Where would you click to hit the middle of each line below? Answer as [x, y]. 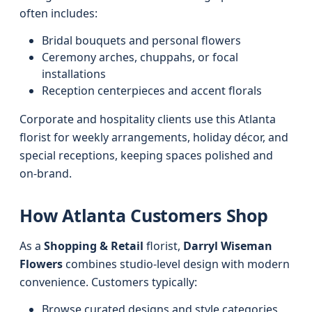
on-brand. [46, 173]
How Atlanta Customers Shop [144, 215]
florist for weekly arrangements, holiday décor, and [154, 137]
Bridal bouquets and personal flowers [141, 40]
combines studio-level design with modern [176, 264]
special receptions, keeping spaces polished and [146, 155]
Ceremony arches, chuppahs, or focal [140, 57]
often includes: [58, 13]
